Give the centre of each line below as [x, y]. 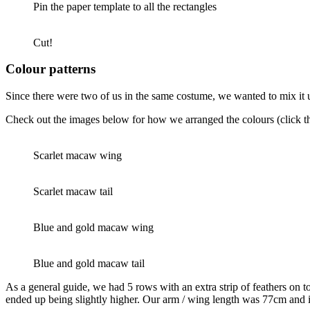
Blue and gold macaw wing [93, 228]
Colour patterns [51, 69]
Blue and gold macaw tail [89, 264]
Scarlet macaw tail [73, 192]
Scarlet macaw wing [77, 156]
